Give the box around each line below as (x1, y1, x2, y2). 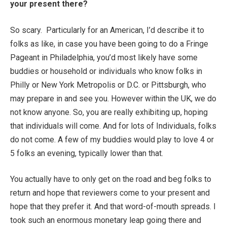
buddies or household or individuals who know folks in (10, 66, 202, 76)
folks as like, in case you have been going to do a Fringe (10, 39, 208, 49)
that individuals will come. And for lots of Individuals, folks (10, 121, 216, 131)
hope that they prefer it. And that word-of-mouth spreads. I (10, 202, 216, 212)
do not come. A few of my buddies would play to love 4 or (10, 134, 214, 144)
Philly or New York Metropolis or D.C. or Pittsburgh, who (10, 80, 206, 90)
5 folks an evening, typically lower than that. (10, 148, 163, 158)
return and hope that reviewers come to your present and (10, 188, 210, 198)
